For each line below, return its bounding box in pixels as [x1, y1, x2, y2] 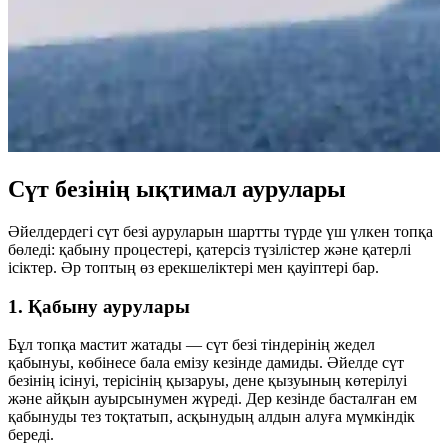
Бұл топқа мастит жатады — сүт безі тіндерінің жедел [8, 336, 375, 354]
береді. [8, 426, 54, 444]
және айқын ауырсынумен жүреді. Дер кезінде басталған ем [8, 390, 417, 408]
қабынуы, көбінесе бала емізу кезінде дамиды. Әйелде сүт [8, 354, 404, 372]
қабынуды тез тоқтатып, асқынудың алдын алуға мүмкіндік [8, 408, 415, 426]
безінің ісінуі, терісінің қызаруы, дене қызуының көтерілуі [8, 372, 407, 390]
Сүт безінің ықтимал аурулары [8, 176, 346, 203]
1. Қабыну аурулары [8, 295, 190, 317]
